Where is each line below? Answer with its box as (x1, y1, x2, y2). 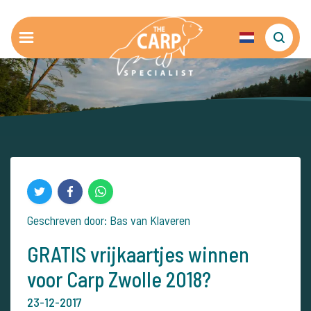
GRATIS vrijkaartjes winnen (27, 242, 249, 267)
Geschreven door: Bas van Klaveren (27, 212, 190, 228)
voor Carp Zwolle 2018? (27, 267, 211, 292)
